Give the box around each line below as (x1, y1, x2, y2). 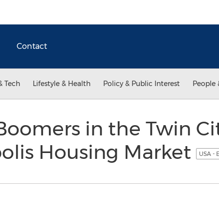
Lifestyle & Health (33, 79, 90, 88)
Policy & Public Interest (103, 79, 180, 88)
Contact (17, 42, 47, 51)
